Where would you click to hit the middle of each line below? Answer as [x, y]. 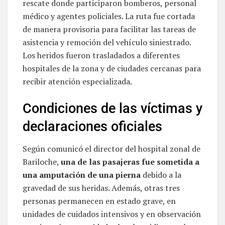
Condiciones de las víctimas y [113, 108]
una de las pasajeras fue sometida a [130, 162]
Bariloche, [42, 162]
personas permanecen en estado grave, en [99, 201]
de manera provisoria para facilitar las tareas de [109, 29]
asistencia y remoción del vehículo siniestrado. [107, 42]
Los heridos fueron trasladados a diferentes [101, 55]
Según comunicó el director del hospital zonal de [111, 149]
